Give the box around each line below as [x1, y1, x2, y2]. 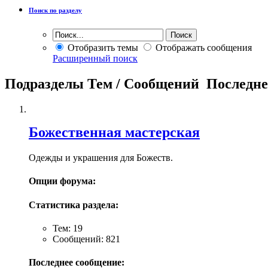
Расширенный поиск [53, 53, 138, 64]
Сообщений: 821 [53, 233, 120, 244]
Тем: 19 [53, 223, 83, 233]
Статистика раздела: [29, 199, 118, 210]
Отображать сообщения [153, 42, 252, 53]
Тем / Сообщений [87, 76, 203, 92]
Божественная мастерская [29, 124, 200, 141]
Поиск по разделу [29, 7, 82, 14]
